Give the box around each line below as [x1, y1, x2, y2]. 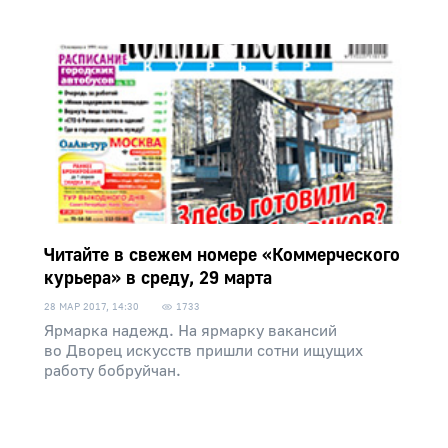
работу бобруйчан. [44, 361, 181, 381]
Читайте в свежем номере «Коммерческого [44, 244, 400, 267]
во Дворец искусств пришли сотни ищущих [44, 341, 363, 361]
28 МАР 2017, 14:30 [44, 300, 139, 313]
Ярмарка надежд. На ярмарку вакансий [44, 321, 337, 341]
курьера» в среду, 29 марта [44, 267, 272, 290]
